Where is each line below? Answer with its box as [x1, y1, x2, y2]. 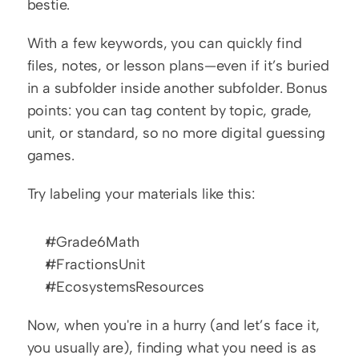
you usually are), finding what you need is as [26, 338, 317, 357]
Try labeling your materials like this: [26, 184, 255, 203]
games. [26, 146, 75, 164]
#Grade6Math [44, 232, 139, 251]
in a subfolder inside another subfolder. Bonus [26, 79, 328, 97]
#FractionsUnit [44, 255, 146, 273]
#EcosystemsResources [44, 277, 204, 296]
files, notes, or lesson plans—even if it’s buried [26, 56, 329, 75]
